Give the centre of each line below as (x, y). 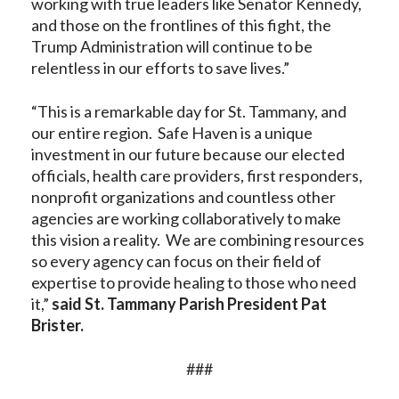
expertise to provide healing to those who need (194, 282)
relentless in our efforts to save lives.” (160, 68)
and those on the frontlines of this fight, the (181, 25)
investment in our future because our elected (188, 154)
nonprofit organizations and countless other (183, 197)
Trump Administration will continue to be (172, 46)
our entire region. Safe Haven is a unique (172, 133)
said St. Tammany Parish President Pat (189, 304)
